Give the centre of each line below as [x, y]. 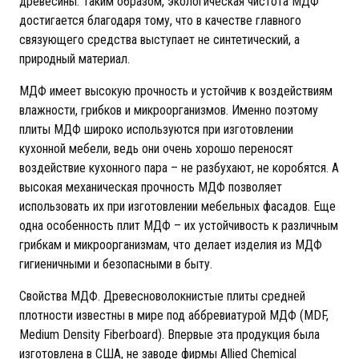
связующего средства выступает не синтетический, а [159, 40]
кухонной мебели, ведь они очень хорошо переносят [156, 149]
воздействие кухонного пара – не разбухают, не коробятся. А [179, 168]
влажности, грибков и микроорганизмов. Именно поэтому [169, 110]
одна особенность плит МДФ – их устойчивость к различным [179, 226]
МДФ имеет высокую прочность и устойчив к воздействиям [176, 91]
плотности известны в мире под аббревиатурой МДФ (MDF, [174, 315]
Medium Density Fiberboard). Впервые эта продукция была [169, 335]
